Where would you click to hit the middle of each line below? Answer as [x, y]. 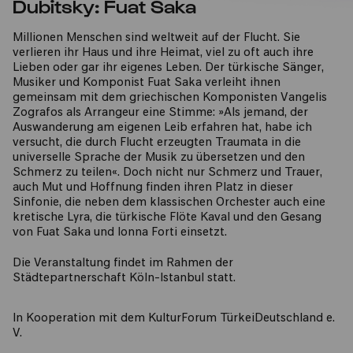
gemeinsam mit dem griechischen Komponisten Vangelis [170, 98]
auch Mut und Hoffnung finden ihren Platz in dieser [153, 188]
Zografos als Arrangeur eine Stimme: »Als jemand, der [160, 113]
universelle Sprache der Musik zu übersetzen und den [159, 158]
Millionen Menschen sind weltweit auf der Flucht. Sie [156, 38]
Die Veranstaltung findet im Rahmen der [123, 264]
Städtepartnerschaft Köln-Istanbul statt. [124, 279]
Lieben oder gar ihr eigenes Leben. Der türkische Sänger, [168, 68]
